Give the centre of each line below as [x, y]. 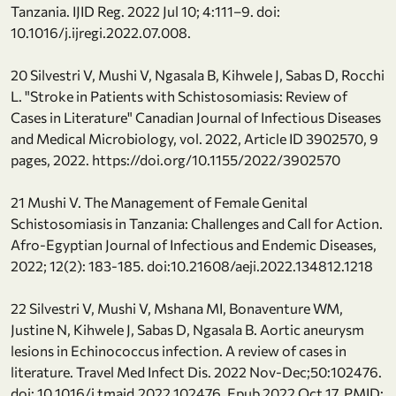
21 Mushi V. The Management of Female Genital [159, 202]
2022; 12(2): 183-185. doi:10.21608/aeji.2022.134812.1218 [192, 265]
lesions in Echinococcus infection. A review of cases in [179, 350]
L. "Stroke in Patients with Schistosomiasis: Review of [179, 95]
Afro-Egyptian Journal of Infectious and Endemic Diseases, [194, 244]
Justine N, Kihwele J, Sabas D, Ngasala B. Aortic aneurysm [187, 329]
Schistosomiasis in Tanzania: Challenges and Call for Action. [197, 223]
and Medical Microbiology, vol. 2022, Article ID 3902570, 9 [194, 138]
